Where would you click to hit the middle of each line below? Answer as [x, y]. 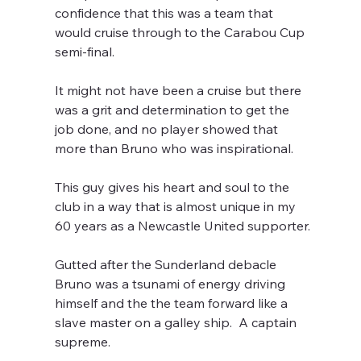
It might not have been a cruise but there [180, 91]
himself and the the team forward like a [173, 303]
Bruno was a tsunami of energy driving [172, 284]
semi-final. [85, 52]
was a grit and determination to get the [174, 110]
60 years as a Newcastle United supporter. [185, 226]
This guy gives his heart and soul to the [174, 187]
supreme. [83, 342]
